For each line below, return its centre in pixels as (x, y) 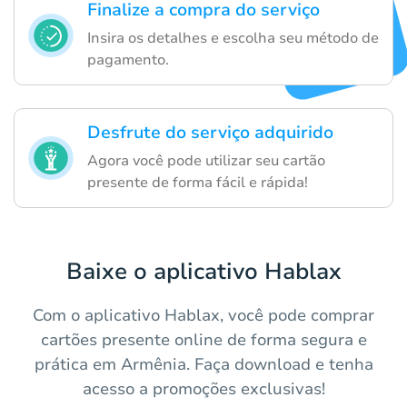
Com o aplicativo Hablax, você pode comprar (203, 316)
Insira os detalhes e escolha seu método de (233, 39)
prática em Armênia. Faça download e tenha (203, 365)
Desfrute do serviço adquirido (210, 133)
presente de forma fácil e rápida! (198, 183)
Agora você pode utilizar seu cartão (206, 161)
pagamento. (128, 60)
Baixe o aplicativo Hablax (203, 272)
